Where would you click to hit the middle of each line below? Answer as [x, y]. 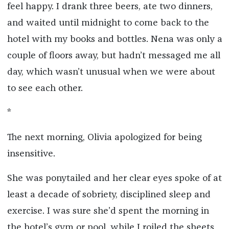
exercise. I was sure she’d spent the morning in [108, 211]
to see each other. [46, 88]
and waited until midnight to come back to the [108, 23]
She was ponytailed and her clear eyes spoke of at [114, 178]
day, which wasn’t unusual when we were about [111, 72]
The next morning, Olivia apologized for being [104, 137]
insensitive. [31, 154]
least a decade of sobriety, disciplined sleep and [109, 194]
